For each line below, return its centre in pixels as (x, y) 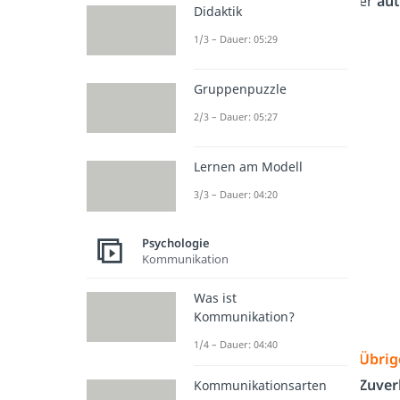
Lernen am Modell (248, 167)
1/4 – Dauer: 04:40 (236, 344)
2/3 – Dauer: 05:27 (236, 117)
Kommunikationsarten (260, 385)
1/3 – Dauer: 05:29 (236, 38)
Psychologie (176, 243)
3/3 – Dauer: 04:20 (236, 195)
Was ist (215, 297)
